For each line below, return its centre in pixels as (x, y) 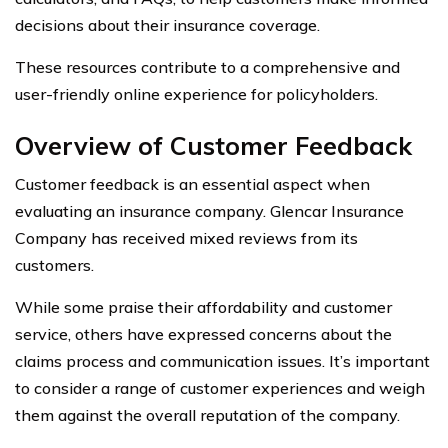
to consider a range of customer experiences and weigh (220, 387)
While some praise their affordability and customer (203, 306)
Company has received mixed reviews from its (186, 237)
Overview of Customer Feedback (213, 145)
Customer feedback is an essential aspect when (192, 183)
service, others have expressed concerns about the (203, 333)
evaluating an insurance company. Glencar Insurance (209, 210)
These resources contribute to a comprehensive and (207, 66)
